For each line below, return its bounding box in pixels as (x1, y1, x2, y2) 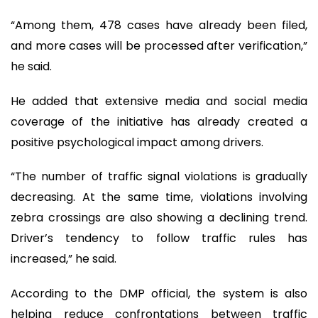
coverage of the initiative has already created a (11, 113, 307, 130)
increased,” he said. (11, 251, 116, 268)
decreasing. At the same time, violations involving (11, 189, 307, 206)
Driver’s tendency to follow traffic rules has (11, 230, 307, 247)
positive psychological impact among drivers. (11, 133, 263, 150)
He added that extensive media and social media (11, 92, 307, 109)
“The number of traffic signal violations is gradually (11, 168, 307, 185)
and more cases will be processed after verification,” (11, 38, 307, 55)
